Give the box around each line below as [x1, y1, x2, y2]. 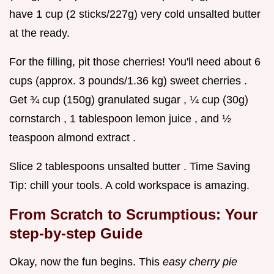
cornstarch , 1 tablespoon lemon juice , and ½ [9, 112, 231, 125]
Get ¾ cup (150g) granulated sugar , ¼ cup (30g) [9, 93, 248, 106]
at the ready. [9, 26, 70, 39]
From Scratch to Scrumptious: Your [9, 206, 257, 223]
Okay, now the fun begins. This [9, 255, 163, 268]
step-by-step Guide [9, 224, 143, 242]
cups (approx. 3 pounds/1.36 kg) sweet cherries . [9, 74, 247, 87]
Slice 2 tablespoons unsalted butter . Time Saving [9, 160, 250, 172]
